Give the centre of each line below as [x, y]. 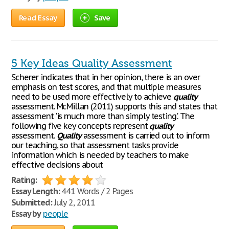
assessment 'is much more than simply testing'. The [103, 116]
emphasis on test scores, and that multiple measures [106, 87]
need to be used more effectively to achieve [93, 97]
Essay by [26, 214]
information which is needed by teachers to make [100, 155]
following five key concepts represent [81, 126]
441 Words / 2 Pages [96, 191]
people [55, 214]
